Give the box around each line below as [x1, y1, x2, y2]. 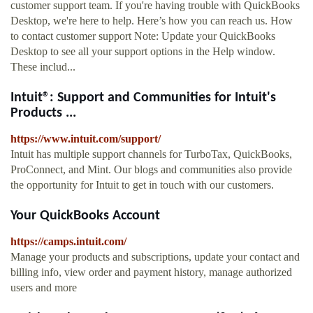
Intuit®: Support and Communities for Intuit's [10, 91, 276, 105]
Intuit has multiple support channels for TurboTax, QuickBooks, [10, 148, 292, 161]
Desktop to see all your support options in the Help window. [10, 45, 275, 58]
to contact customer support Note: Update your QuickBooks [10, 30, 275, 43]
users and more [10, 282, 77, 294]
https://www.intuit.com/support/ [10, 133, 161, 145]
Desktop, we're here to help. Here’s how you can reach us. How [10, 15, 293, 27]
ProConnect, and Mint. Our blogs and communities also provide [10, 163, 292, 176]
